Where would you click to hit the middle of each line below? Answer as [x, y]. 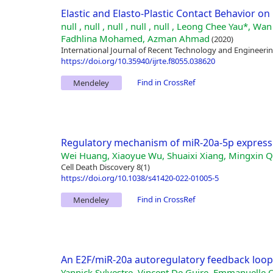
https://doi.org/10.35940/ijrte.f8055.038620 [138, 61]
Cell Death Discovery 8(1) [105, 167]
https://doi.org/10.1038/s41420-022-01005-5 [140, 178]
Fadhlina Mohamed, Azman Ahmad [135, 39]
